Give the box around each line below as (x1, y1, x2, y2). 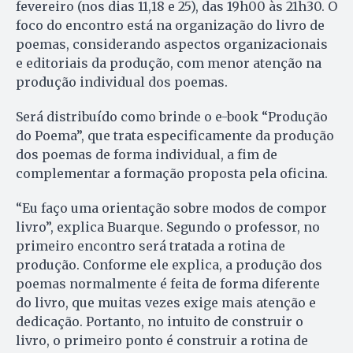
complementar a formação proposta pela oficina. (16, 165, 331, 181)
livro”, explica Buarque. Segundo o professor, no (16, 218, 320, 235)
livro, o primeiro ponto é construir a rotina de (16, 332, 308, 348)
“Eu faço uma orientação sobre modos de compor (16, 199, 327, 216)
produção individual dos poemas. (16, 73, 231, 90)
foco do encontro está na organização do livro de (16, 17, 325, 33)
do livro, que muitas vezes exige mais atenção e (16, 294, 316, 310)
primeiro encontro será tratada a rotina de (16, 237, 285, 254)
